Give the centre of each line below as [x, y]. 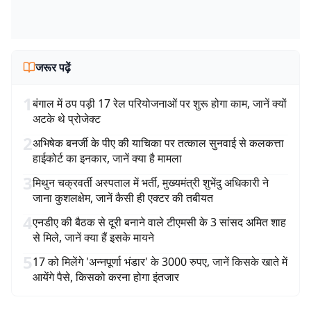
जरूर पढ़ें [53, 67]
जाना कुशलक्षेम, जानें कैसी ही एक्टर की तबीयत [123, 198]
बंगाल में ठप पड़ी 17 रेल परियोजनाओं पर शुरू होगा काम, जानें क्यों [160, 103]
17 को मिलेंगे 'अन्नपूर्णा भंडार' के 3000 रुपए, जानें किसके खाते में [160, 262]
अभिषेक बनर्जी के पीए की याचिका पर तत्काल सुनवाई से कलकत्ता [158, 143]
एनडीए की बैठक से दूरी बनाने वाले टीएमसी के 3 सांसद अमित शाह [159, 222]
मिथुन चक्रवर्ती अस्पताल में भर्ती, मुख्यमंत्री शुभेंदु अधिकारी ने [151, 183]
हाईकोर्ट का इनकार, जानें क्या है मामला [107, 158]
